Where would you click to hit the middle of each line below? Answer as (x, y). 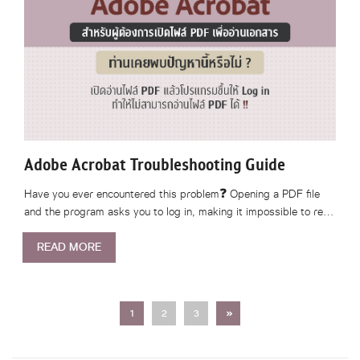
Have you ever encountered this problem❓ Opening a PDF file (172, 194)
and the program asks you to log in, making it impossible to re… (179, 212)
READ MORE (69, 247)
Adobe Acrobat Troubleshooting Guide (155, 165)
